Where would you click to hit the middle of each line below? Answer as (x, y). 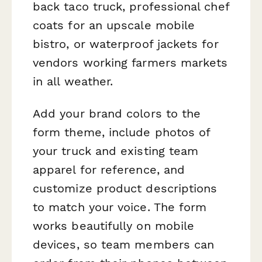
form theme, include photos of (122, 132)
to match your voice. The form (120, 207)
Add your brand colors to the (117, 114)
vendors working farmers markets (130, 62)
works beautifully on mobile (114, 226)
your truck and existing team (116, 151)
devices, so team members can (124, 245)
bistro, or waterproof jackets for (126, 44)
